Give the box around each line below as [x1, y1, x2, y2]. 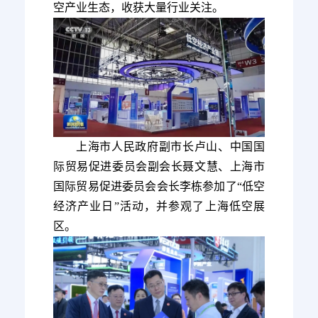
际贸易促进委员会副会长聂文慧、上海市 [53, 160, 265, 173]
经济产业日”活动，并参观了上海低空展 [53, 200, 265, 213]
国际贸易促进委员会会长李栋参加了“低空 [53, 180, 265, 193]
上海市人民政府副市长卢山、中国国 [76, 141, 265, 153]
